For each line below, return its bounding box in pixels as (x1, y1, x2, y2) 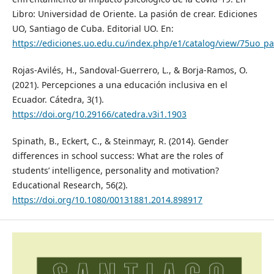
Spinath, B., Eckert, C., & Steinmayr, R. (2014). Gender (12, 135, 229, 147)
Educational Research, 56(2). (12, 179, 128, 191)
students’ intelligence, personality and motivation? (12, 165, 219, 177)
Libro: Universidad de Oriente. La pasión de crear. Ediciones (12, 8, 257, 20)
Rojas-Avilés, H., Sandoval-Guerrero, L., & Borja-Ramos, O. (12, 64, 248, 76)
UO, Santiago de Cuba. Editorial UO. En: (12, 23, 174, 35)
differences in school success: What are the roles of (12, 150, 223, 162)
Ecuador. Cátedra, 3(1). (12, 94, 104, 106)
